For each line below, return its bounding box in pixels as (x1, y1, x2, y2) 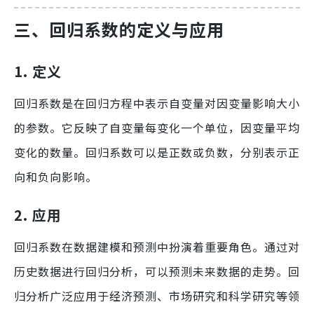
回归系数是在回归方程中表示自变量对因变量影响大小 (14, 94, 300, 111)
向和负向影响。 (14, 168, 97, 185)
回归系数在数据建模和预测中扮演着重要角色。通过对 (14, 238, 300, 255)
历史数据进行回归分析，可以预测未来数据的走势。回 (14, 262, 300, 280)
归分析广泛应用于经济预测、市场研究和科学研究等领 (14, 287, 300, 304)
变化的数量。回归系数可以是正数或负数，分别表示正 (14, 143, 300, 161)
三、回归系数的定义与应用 (14, 17, 224, 42)
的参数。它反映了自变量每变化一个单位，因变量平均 (14, 118, 300, 136)
